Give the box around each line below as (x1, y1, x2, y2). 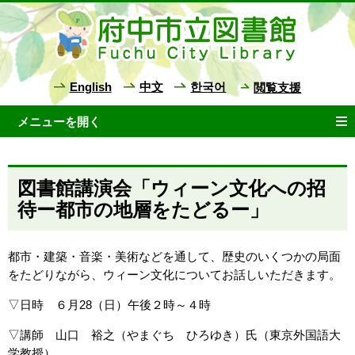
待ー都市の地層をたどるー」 (17, 199, 269, 220)
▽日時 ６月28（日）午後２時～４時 (8, 298, 211, 311)
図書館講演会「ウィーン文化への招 (17, 177, 326, 199)
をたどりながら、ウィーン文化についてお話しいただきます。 (8, 269, 341, 282)
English (69, 81, 112, 94)
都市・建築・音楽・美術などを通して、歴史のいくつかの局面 (8, 250, 341, 264)
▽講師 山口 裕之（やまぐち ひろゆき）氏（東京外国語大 (8, 328, 341, 342)
